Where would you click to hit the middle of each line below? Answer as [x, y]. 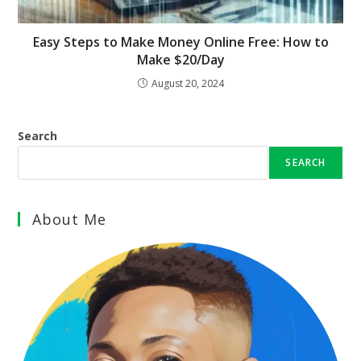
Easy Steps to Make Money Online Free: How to [180, 41]
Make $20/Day [180, 59]
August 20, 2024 [187, 83]
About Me [70, 219]
